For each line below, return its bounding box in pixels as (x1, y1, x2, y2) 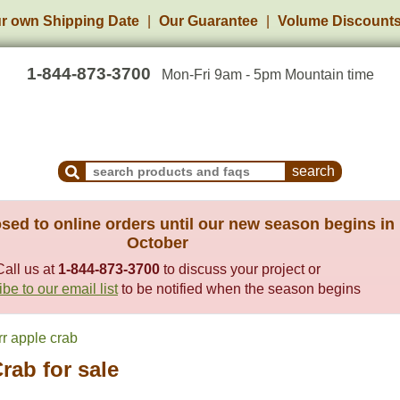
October (127, 234, 188, 252)
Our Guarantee (159, 13, 258, 29)
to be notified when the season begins (118, 281, 361, 296)
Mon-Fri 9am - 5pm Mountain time (161, 67, 374, 82)
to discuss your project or (160, 262, 321, 277)
